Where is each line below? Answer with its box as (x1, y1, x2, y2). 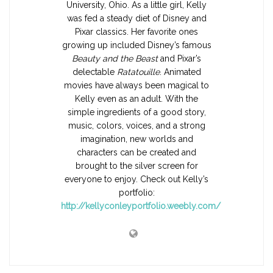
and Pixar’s (158, 53, 201, 63)
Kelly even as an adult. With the (75, 93, 198, 104)
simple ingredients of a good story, (67, 107, 206, 117)
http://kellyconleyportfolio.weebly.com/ (61, 200, 221, 211)
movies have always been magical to (64, 80, 209, 90)
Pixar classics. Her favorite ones (75, 26, 198, 37)
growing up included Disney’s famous (62, 40, 211, 50)
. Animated (159, 66, 201, 77)
